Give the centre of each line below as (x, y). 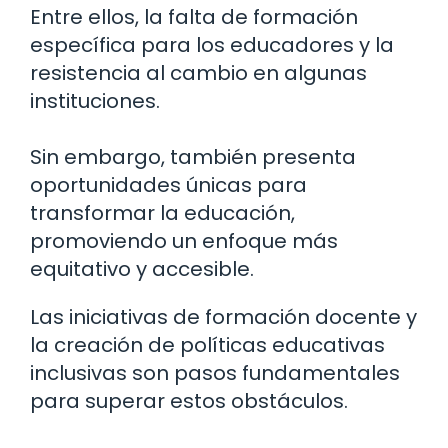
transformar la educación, (162, 213)
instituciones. (95, 101)
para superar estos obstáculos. (189, 401)
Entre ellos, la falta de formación (194, 17)
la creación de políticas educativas (207, 345)
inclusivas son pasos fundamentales (215, 373)
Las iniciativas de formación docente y (223, 317)
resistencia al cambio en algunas (198, 73)
